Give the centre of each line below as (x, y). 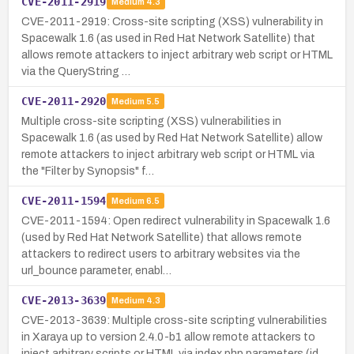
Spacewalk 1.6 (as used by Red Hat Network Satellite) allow (172, 137)
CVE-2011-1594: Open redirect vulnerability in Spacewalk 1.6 (176, 220)
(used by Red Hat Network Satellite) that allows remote (162, 237)
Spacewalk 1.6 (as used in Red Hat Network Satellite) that (168, 38)
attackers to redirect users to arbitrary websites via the (161, 254)
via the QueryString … (76, 71)
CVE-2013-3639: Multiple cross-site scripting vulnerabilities (174, 320)
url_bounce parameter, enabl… (96, 270)
